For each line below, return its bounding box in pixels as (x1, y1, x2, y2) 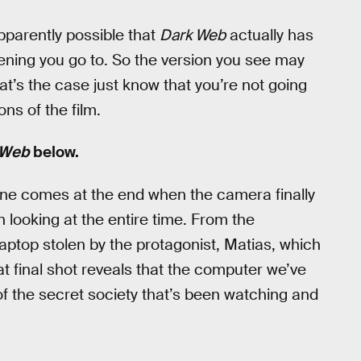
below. (30, 142, 79, 163)
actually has (226, 24, 313, 45)
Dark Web (160, 24, 226, 45)
